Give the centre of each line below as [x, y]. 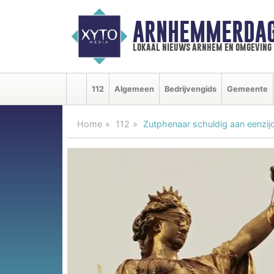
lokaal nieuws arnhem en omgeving [202, 47]
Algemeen [134, 89]
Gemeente [247, 89]
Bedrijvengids [191, 89]
